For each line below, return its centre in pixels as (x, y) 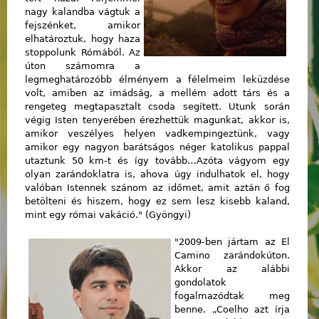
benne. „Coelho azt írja (232, 310)
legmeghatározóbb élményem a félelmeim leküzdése (157, 79)
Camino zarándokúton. (232, 256)
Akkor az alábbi (232, 269)
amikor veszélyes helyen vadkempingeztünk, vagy (157, 133)
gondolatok (200, 283)
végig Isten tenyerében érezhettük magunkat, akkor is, (157, 120)
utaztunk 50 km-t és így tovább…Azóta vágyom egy (157, 160)
